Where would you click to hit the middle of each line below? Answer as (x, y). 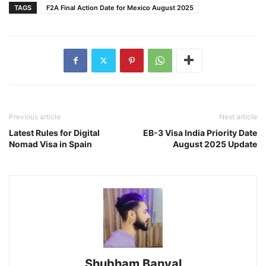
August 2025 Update (215, 144)
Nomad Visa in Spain (50, 144)
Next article (238, 116)
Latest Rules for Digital (54, 132)
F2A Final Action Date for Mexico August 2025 (120, 7)
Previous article (35, 116)
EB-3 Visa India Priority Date (200, 132)
